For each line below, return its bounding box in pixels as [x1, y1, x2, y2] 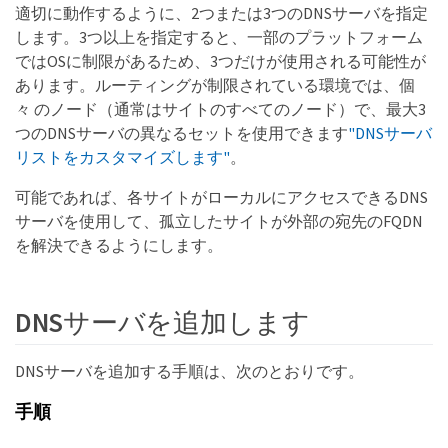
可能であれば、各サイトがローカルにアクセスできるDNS [15, 186, 428, 207]
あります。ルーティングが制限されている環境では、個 [15, 74, 415, 95]
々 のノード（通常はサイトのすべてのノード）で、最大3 [15, 98, 426, 119]
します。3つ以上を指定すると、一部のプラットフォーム [15, 26, 423, 47]
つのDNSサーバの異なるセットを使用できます [15, 122, 348, 143]
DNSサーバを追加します [15, 305, 310, 340]
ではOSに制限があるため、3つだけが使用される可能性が [15, 50, 426, 71]
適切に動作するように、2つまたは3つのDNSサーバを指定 [15, 2, 428, 23]
